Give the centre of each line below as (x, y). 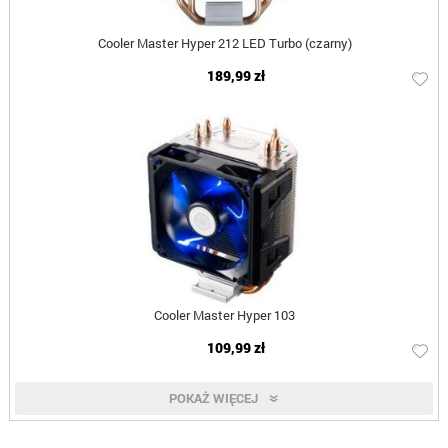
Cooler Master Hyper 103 (225, 315)
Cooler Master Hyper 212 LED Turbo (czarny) (224, 43)
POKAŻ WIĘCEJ (214, 398)
